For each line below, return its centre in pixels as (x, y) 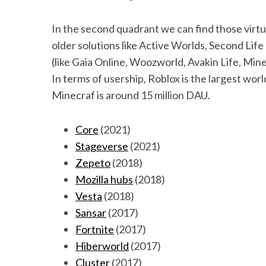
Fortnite (95, 229)
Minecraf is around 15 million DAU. (131, 95)
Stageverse (102, 146)
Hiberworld (102, 246)
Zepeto (93, 162)
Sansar (91, 212)
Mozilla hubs (104, 179)
